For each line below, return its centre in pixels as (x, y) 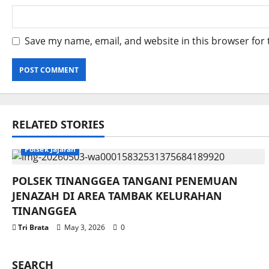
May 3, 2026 (85, 228)
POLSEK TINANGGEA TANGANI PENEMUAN (125, 181)
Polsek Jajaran (50, 150)
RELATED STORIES (58, 125)
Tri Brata (33, 228)
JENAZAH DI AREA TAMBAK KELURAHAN (117, 196)
